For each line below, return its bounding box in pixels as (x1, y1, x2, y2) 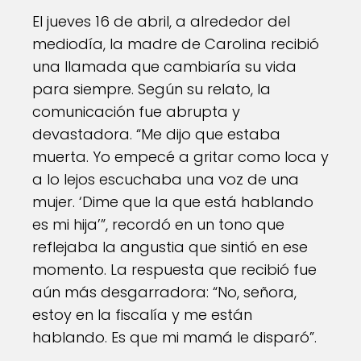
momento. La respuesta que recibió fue (32, 259, 317, 280)
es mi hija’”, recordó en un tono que (32, 214, 284, 234)
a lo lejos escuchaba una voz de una (32, 169, 299, 189)
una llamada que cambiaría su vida (32, 56, 297, 77)
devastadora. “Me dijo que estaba (32, 124, 280, 144)
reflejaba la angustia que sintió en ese (32, 237, 308, 257)
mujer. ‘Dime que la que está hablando (32, 192, 313, 212)
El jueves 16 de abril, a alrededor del (32, 11, 290, 31)
